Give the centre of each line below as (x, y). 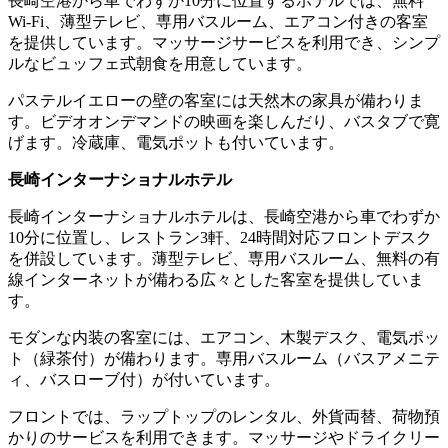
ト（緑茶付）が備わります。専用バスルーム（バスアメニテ (224, 358)
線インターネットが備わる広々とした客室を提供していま (216, 279)
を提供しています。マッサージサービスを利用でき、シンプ (224, 42)
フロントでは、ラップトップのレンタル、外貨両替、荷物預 (224, 416)
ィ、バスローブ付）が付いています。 (144, 379)
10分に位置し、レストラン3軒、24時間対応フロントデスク (220, 237)
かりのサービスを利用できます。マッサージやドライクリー (224, 437)
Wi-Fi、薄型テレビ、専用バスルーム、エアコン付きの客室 (218, 21)
